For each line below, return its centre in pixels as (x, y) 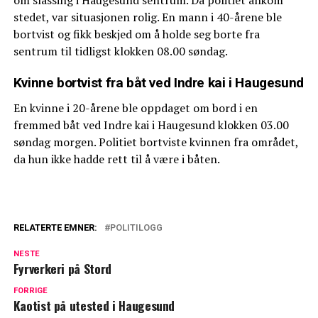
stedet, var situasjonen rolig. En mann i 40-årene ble (147, 17)
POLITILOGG (136, 227)
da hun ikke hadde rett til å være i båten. (116, 159)
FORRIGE (30, 290)
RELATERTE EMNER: (55, 227)
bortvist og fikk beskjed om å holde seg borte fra (136, 34)
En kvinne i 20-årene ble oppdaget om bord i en (135, 108)
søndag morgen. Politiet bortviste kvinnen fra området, (155, 142)
